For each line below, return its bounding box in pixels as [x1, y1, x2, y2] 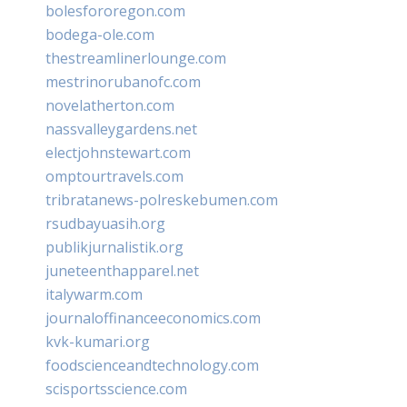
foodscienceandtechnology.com [45, 354, 259, 375]
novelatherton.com [45, 94, 174, 115]
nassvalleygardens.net [45, 118, 197, 139]
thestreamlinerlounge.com [45, 47, 226, 68]
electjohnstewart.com [45, 142, 191, 163]
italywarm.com [45, 283, 143, 304]
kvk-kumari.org [45, 331, 150, 352]
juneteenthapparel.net [45, 260, 199, 281]
